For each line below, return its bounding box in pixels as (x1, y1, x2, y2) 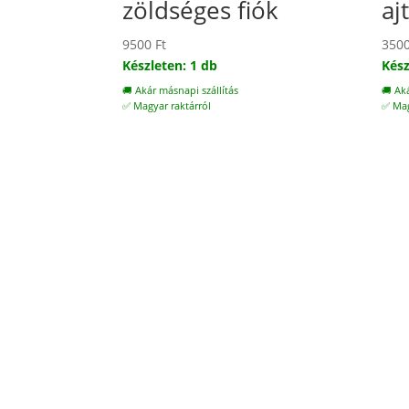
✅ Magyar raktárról (122, 100, 212, 113)
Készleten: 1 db (122, 57, 218, 75)
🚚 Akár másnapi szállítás (122, 84, 239, 98)
